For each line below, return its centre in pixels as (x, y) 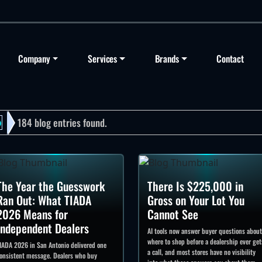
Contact (230, 58)
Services (102, 58)
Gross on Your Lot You (196, 200)
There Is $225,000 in (195, 186)
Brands (167, 58)
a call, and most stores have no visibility (201, 251)
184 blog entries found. (62, 123)
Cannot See (173, 214)
